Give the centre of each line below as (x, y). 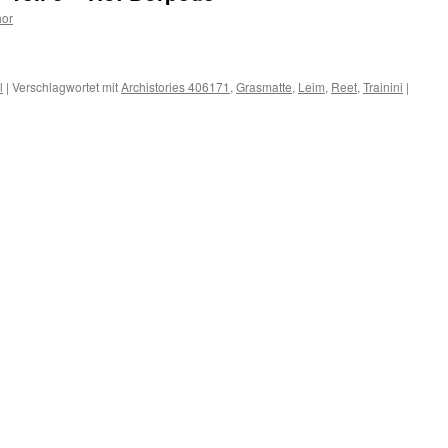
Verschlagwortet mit (65, 86)
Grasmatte (264, 86)
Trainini (383, 86)
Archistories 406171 (175, 86)
